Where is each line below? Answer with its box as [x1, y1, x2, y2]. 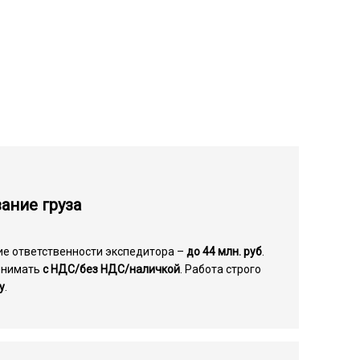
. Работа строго [180, 263, 262, 276]
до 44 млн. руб [186, 245, 263, 258]
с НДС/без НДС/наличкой [43, 263, 181, 276]
